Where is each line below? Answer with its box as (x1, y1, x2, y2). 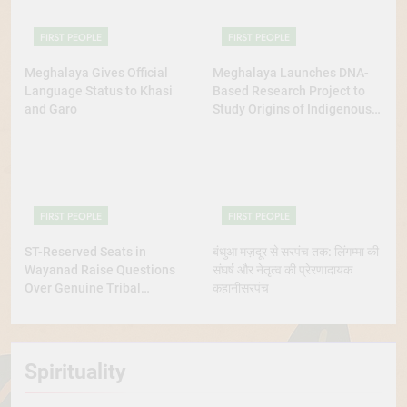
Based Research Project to (213, 83, 365, 98)
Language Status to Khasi (25, 83, 173, 98)
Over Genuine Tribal (25, 281, 141, 295)
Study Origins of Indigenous (213, 101, 372, 116)
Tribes (213, 119, 250, 134)
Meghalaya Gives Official (25, 65, 168, 80)
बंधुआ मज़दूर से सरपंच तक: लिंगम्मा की (213, 244, 379, 259)
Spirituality (25, 359, 126, 384)
